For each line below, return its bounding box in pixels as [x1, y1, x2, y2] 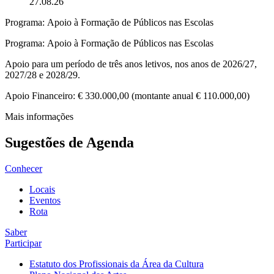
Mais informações [5, 111, 73, 122]
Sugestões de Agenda [5, 134, 134, 150]
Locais [29, 183, 55, 194]
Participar [5, 237, 42, 248]
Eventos [29, 194, 61, 206]
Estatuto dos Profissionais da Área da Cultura [29, 258, 204, 269]
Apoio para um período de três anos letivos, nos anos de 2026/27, [5, 59, 257, 69]
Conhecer [5, 163, 42, 174]
